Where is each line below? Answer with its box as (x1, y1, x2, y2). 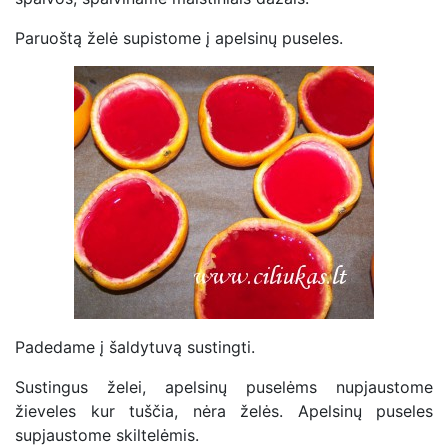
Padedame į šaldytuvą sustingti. (15, 336, 255, 357)
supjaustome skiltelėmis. (15, 424, 199, 445)
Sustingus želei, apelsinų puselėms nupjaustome (15, 376, 433, 397)
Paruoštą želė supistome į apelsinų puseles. (15, 27, 343, 48)
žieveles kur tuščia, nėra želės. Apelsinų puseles (15, 400, 433, 421)
